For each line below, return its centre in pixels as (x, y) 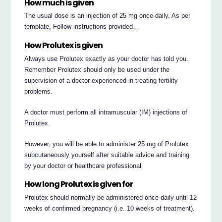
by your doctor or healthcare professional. (84, 166)
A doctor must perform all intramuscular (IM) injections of (106, 112)
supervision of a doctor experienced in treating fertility (101, 80)
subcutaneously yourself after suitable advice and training (107, 155)
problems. (39, 91)
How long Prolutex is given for (79, 184)
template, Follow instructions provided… (82, 27)
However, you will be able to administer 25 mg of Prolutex (107, 144)
